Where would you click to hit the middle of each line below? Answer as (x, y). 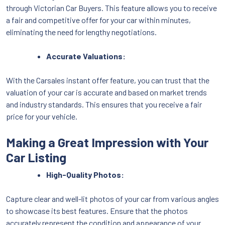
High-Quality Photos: (85, 174)
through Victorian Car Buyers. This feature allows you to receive (111, 8)
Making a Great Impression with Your (107, 142)
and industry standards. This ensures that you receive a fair (104, 104)
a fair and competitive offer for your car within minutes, (98, 20)
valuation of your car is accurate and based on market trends (106, 92)
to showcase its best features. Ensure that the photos (97, 210)
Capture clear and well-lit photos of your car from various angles (113, 198)
